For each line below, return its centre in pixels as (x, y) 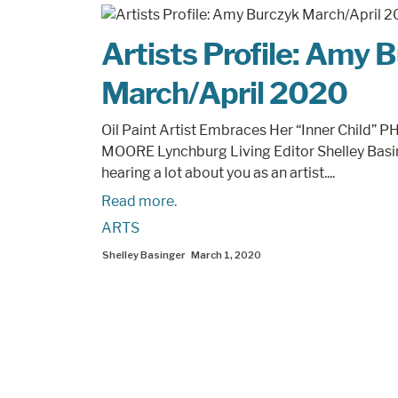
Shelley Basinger (144, 255)
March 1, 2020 (226, 255)
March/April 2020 (224, 93)
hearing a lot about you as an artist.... (218, 173)
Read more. (139, 201)
